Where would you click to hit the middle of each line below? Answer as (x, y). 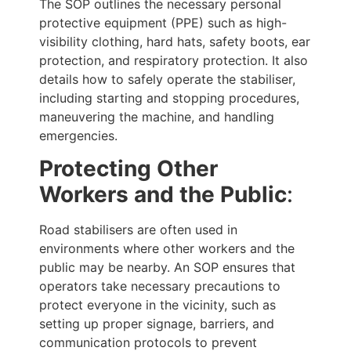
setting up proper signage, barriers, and (157, 323)
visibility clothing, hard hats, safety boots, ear (175, 41)
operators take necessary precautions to (160, 286)
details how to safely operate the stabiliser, (167, 79)
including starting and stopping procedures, (169, 98)
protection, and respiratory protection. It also (174, 60)
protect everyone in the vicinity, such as (157, 304)
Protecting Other (128, 168)
